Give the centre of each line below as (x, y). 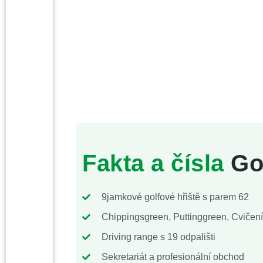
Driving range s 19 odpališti (158, 237)
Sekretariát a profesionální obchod (173, 257)
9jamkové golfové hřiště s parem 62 (175, 197)
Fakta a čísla (153, 163)
